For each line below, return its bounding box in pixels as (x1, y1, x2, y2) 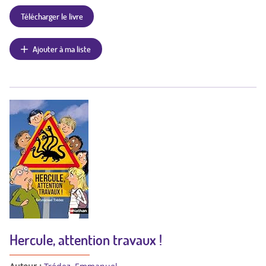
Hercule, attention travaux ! (9, 230, 162, 249)
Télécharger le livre (20, 10, 83, 21)
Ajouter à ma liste (33, 43, 91, 54)
